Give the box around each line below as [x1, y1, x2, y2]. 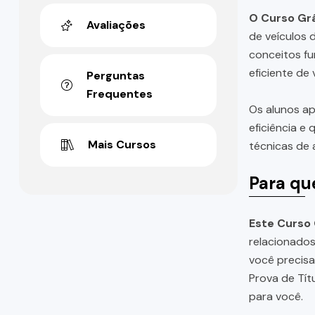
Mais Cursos [88, 137, 156, 153]
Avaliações [86, 18, 146, 33]
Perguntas [86, 68, 145, 84]
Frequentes [86, 86, 153, 102]
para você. [248, 288, 303, 304]
